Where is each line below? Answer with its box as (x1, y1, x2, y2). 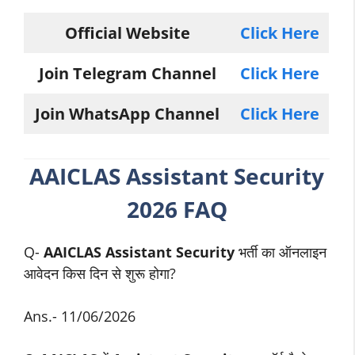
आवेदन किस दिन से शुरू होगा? (24, 264, 176, 283)
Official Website (64, 22, 190, 44)
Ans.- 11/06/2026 (24, 307, 136, 326)
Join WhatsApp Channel (35, 103, 219, 124)
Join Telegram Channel (38, 63, 216, 84)
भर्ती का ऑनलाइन (239, 242, 326, 261)
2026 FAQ (126, 194, 227, 224)
